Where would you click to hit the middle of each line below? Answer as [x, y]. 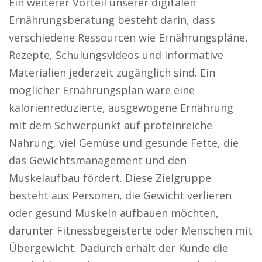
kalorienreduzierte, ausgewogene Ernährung [121, 108]
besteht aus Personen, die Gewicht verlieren [120, 195]
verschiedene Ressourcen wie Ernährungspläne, [128, 37]
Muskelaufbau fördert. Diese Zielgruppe [110, 178]
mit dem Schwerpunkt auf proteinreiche [111, 125]
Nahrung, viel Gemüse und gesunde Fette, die [124, 143]
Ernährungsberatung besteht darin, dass [112, 20]
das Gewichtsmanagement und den [98, 160]
